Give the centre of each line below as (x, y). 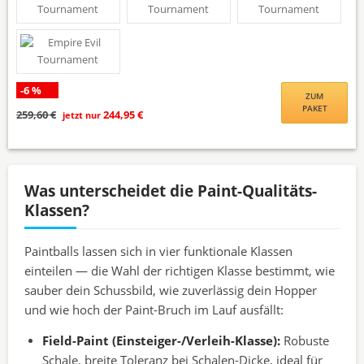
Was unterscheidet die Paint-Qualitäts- (171, 191)
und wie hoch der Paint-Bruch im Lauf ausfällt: (154, 310)
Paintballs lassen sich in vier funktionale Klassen (158, 251)
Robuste (305, 340)
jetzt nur (82, 115)
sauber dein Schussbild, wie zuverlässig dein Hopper (171, 290)
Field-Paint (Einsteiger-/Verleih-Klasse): (161, 340)
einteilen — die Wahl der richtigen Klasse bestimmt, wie (180, 271)
